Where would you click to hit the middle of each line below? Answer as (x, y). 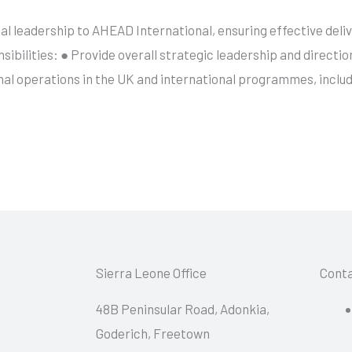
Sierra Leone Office (151, 272)
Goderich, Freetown (154, 333)
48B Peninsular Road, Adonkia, (183, 308)
